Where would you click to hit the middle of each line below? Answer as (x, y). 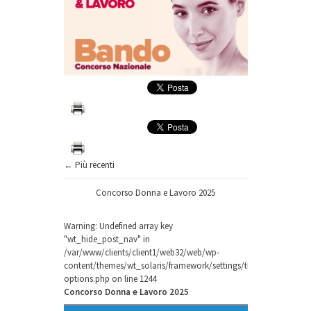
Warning (79, 226)
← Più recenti (89, 165)
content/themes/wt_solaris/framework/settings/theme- (167, 265)
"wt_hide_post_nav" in (107, 239)
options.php (86, 278)
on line (124, 278)
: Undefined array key (134, 226)
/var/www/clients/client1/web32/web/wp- (141, 252)
